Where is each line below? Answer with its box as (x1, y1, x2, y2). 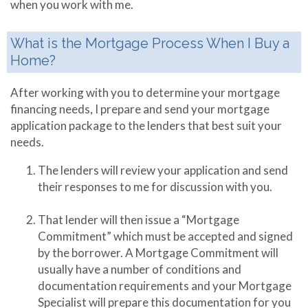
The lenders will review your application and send (38, 163, 288, 177)
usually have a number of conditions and (38, 262, 241, 276)
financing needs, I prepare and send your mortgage (10, 102, 269, 116)
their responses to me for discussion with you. (38, 179, 272, 194)
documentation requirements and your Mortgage (38, 278, 291, 293)
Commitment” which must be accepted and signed (38, 229, 293, 243)
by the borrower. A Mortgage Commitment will (38, 245, 278, 260)
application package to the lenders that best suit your (10, 118, 282, 133)
